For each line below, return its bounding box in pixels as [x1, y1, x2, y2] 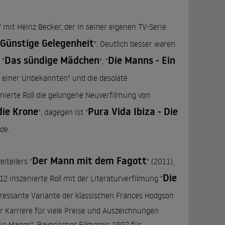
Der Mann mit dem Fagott [32, 154, 147, 168]
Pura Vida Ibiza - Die [88, 104, 178, 119]
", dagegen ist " [38, 107, 88, 117]
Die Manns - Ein [108, 53, 175, 67]
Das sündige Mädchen [5, 53, 99, 67]
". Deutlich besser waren [94, 39, 175, 49]
